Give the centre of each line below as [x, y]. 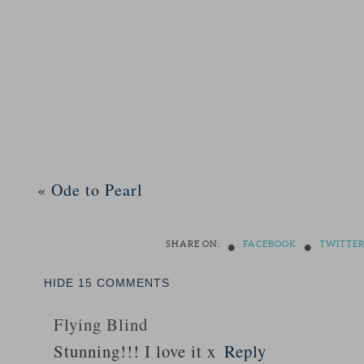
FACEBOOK [269, 244]
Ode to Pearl [95, 190]
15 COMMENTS [124, 283]
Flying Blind [101, 324]
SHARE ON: [193, 244]
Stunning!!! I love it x [135, 351]
